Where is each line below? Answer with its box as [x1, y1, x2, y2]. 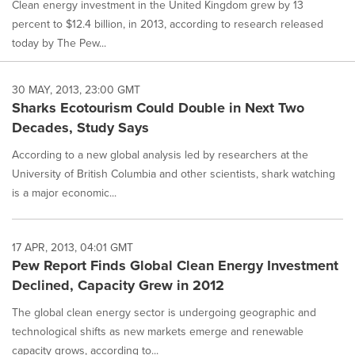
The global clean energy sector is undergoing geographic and [12, 303, 316, 321]
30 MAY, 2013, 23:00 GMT [12, 81, 140, 98]
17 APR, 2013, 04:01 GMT [12, 239, 133, 256]
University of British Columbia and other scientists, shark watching [12, 165, 335, 182]
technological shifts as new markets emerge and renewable [12, 323, 303, 340]
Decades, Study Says [12, 116, 149, 138]
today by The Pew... [12, 34, 106, 52]
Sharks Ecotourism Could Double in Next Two [12, 97, 304, 118]
